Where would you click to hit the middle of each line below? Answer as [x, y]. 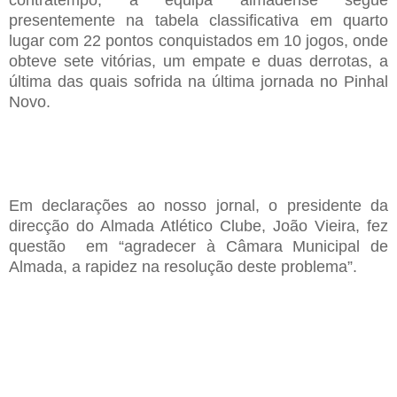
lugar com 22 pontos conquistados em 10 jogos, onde [198, 41]
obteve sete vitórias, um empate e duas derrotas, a [198, 62]
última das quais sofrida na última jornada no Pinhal [198, 82]
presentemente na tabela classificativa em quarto [198, 21]
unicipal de [347, 246]
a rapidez [105, 266]
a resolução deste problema [249, 266]
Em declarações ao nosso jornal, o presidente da [198, 205]
